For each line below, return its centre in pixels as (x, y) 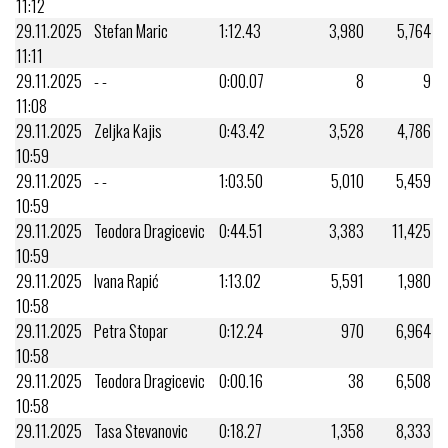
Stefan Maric (131, 30)
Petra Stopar (131, 330)
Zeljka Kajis (128, 130)
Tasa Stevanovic (141, 430)
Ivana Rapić (126, 280)
